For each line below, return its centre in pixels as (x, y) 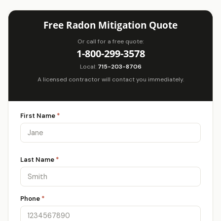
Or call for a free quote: (110, 41)
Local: (89, 67)
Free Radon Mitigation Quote (110, 25)
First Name (38, 116)
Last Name (38, 160)
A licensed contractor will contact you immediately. (110, 79)
